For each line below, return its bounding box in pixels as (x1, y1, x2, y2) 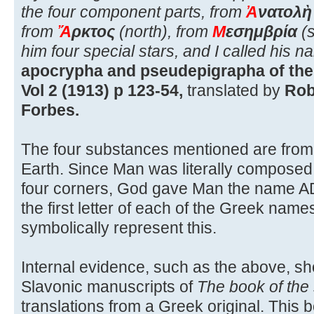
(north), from (115, 22, 212, 41)
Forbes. (21, 100, 79, 119)
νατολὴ (258, 2, 312, 21)
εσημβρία (226, 22, 297, 41)
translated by (183, 81, 285, 100)
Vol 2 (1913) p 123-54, (21, 81, 183, 100)
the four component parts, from (21, 2, 246, 21)
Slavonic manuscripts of (21, 277, 197, 296)
